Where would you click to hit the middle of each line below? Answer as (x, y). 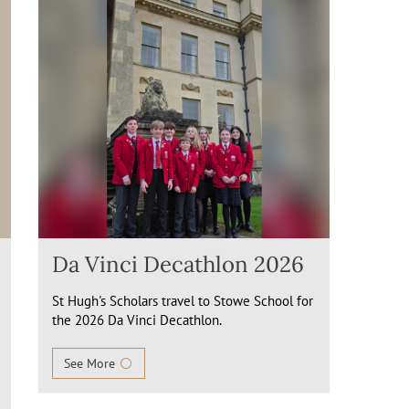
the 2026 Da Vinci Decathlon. (137, 320)
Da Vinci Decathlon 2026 (178, 264)
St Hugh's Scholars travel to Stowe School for (183, 301)
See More (92, 363)
